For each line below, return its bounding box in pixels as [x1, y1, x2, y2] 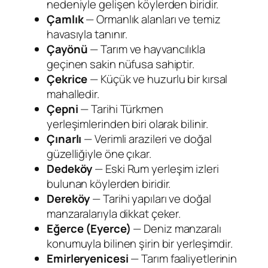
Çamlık [47, 11, 84, 27]
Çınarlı [47, 130, 82, 147]
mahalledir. [47, 86, 99, 102]
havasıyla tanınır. [47, 26, 128, 42]
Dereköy [47, 190, 90, 206]
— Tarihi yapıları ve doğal [90, 190, 211, 206]
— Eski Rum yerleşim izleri [92, 160, 219, 176]
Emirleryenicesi [47, 250, 129, 266]
